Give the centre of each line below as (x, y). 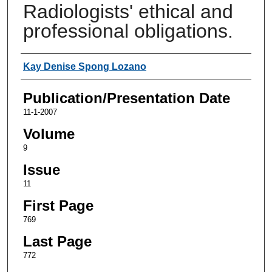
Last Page (57, 241)
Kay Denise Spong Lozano (84, 66)
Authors (45, 65)
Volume (49, 134)
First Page (58, 205)
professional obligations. (128, 31)
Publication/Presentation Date (126, 98)
